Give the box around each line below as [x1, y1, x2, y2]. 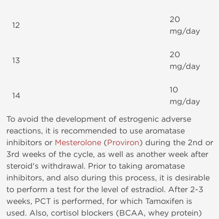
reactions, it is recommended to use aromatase [6, 126, 185, 135]
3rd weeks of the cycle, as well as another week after [6, 150, 208, 159]
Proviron [107, 138, 139, 147]
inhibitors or [6, 138, 55, 147]
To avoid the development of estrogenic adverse [6, 114, 191, 124]
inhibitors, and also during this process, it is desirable [6, 173, 210, 182]
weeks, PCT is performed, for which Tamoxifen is [6, 197, 192, 206]
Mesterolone [55, 138, 101, 147]
